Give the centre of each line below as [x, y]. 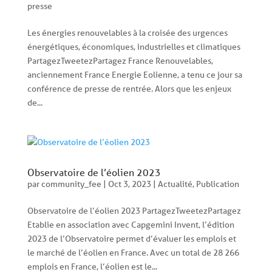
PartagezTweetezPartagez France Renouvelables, [120, 61]
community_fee [71, 184]
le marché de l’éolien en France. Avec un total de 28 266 [133, 253]
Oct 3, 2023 [129, 184]
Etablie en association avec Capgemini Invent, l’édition [131, 225]
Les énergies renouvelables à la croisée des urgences [127, 33]
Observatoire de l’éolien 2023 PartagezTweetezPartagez [134, 211]
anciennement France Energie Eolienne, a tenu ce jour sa [134, 75]
